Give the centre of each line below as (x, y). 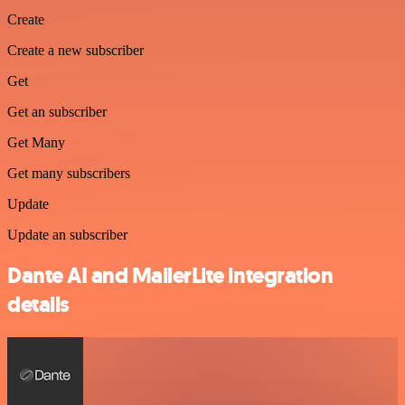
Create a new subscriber (75, 51)
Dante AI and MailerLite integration (170, 276)
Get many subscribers (69, 174)
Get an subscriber (57, 112)
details (38, 305)
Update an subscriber (67, 235)
